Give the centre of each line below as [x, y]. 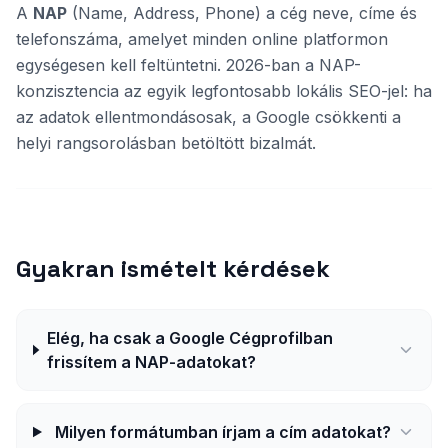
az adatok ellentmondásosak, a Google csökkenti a [208, 117]
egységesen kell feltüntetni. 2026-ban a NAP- [188, 65]
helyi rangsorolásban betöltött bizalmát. [166, 143]
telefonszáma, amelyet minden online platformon [202, 39]
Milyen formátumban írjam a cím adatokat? [223, 432]
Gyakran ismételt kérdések [173, 268]
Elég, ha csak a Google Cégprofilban [189, 338]
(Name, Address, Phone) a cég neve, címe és [242, 13]
